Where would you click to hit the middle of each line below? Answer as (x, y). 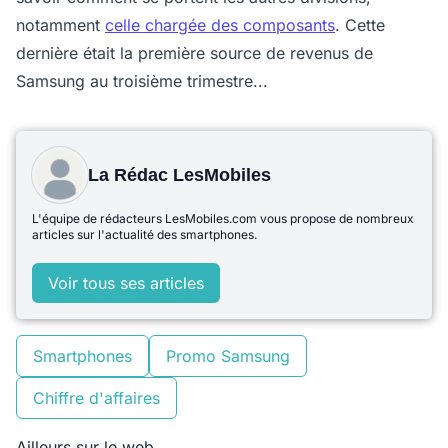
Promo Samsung (228, 356)
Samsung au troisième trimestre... (142, 81)
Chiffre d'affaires (96, 398)
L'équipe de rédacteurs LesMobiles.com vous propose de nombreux (223, 218)
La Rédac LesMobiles (179, 175)
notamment (60, 25)
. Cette (360, 25)
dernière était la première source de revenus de (194, 53)
